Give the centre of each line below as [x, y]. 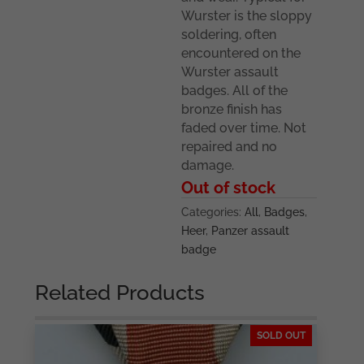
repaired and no [230, 147]
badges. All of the [235, 91]
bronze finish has [232, 110]
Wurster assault [230, 72]
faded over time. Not [244, 128]
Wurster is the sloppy [247, 16]
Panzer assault [251, 231]
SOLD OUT [281, 336]
